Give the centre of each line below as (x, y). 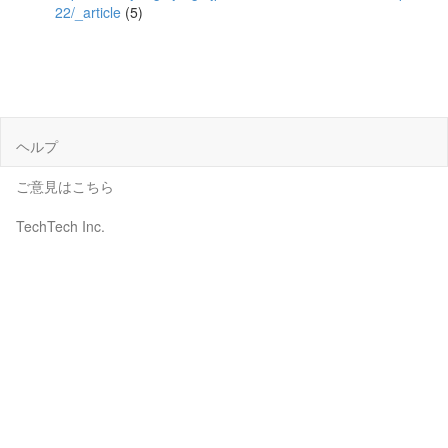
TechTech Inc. (60, 225)
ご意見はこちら (65, 185)
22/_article (88, 12)
